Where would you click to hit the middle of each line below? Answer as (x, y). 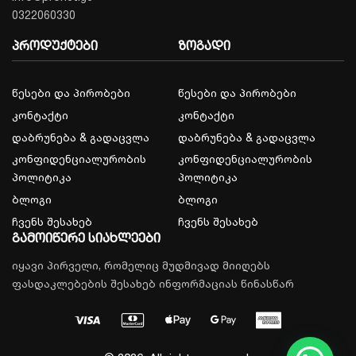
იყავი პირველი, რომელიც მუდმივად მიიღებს (141, 265)
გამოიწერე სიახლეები (86, 238)
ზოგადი (204, 46)
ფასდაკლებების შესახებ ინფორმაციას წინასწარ (153, 284)
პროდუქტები (55, 46)
